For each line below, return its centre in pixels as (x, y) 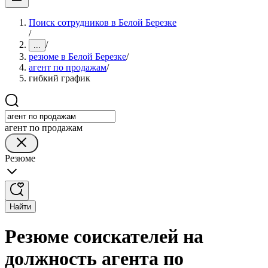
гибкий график (60, 78)
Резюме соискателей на (104, 237)
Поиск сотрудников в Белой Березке (103, 22)
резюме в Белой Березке (77, 57)
